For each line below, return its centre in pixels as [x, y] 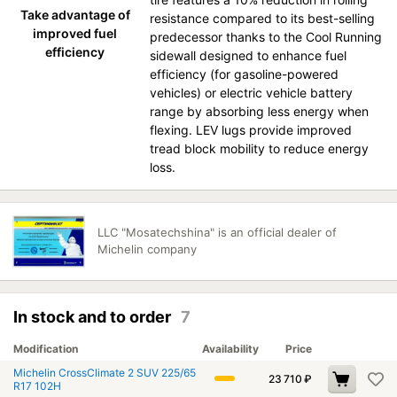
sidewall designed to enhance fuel [249, 55]
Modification [46, 348]
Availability [230, 348]
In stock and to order [94, 316]
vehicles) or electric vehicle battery [252, 93]
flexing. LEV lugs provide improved [251, 130]
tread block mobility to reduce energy [260, 148]
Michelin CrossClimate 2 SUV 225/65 [105, 372]
